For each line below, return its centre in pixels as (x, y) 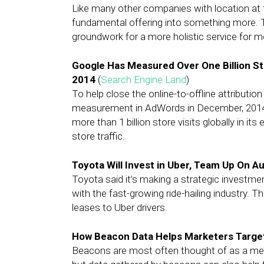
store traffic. (98, 136)
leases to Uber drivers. (120, 207)
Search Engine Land (143, 80)
